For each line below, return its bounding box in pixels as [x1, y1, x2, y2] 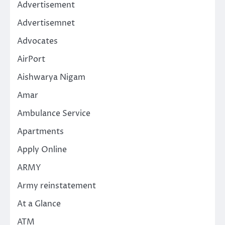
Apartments [17, 126, 64, 137]
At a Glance [17, 198, 61, 209]
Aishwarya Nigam [17, 71, 85, 83]
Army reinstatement [17, 180, 96, 191]
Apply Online [17, 144, 67, 155]
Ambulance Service [17, 107, 90, 119]
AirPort [17, 53, 45, 65]
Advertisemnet [17, 17, 75, 29]
